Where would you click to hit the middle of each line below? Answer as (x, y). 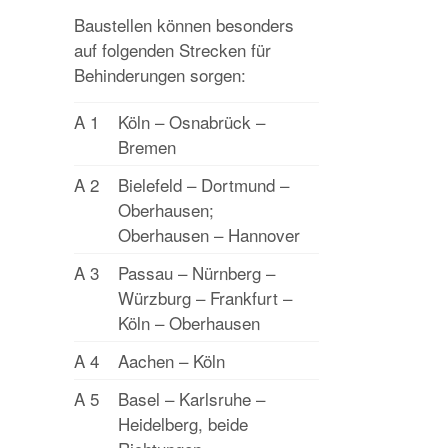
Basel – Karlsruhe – (191, 398)
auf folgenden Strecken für (172, 49)
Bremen (147, 146)
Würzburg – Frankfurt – (205, 297)
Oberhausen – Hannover (209, 234)
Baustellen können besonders (184, 24)
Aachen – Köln (171, 360)
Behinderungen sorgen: (160, 74)
